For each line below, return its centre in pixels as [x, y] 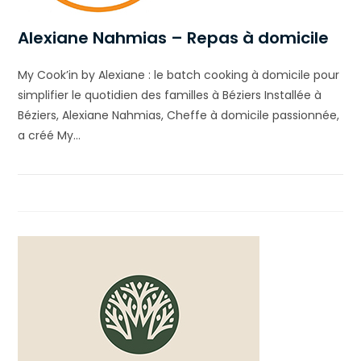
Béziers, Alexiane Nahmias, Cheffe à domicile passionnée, [179, 115]
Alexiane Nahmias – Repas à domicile [174, 37]
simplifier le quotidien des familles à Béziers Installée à [170, 95]
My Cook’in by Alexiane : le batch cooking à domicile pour [179, 75]
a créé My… [50, 135]
